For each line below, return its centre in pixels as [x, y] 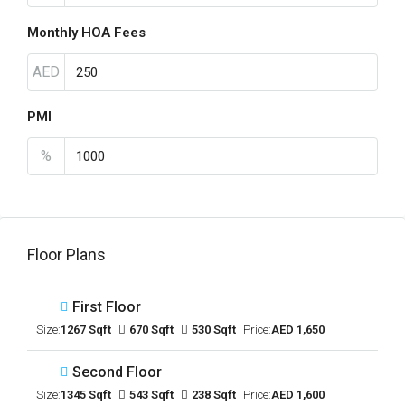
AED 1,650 [298, 330]
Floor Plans [66, 254]
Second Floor [117, 372]
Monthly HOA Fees [86, 33]
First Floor [107, 307]
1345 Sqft [86, 395]
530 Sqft [214, 330]
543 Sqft [151, 395]
